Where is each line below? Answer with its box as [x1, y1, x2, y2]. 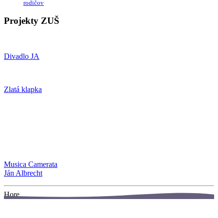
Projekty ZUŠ [4, 16, 59, 26]
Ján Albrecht [4, 169, 42, 178]
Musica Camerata [4, 160, 57, 169]
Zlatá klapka [4, 85, 42, 94]
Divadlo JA [4, 52, 39, 61]
